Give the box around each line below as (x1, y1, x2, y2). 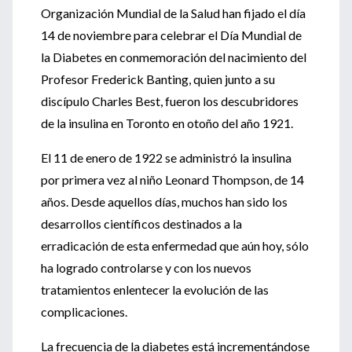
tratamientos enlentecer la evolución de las (41, 282, 269, 297)
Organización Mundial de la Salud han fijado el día (41, 5, 306, 20)
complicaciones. (41, 304, 127, 319)
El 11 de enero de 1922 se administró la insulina (41, 150, 291, 165)
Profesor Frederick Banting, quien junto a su (41, 71, 275, 86)
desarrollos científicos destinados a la (41, 216, 242, 231)
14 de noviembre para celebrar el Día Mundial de (41, 27, 302, 42)
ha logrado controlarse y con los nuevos (41, 260, 251, 275)
